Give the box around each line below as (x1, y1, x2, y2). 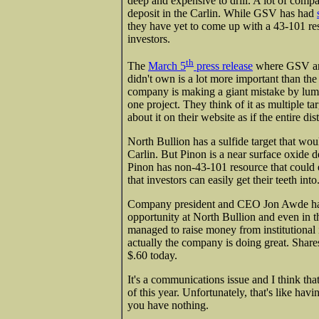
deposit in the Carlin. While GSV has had (127, 6, 317, 19)
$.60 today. (127, 249, 177, 262)
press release (194, 60, 253, 73)
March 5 (148, 60, 186, 73)
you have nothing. (127, 299, 209, 312)
